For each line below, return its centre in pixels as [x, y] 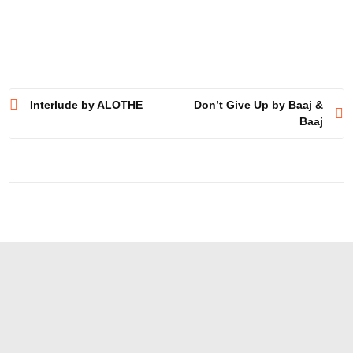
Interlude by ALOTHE [86, 104]
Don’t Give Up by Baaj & [258, 104]
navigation [54, 131]
